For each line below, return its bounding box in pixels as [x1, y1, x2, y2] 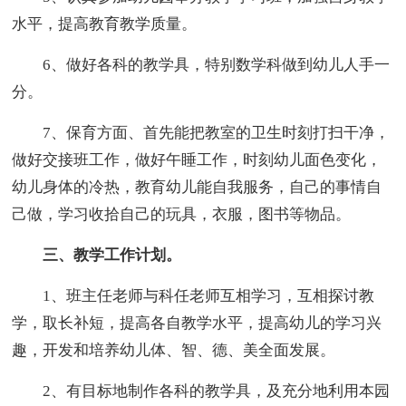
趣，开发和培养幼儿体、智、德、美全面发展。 [12, 342, 336, 360]
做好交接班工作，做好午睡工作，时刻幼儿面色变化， [12, 151, 382, 169]
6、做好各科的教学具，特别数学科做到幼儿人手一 [12, 56, 391, 74]
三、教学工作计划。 [12, 246, 182, 265]
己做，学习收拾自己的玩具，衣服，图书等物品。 [12, 206, 352, 224]
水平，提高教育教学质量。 [12, 15, 198, 34]
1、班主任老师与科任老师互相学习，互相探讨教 [12, 287, 375, 305]
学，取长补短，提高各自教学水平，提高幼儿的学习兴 [12, 314, 382, 333]
